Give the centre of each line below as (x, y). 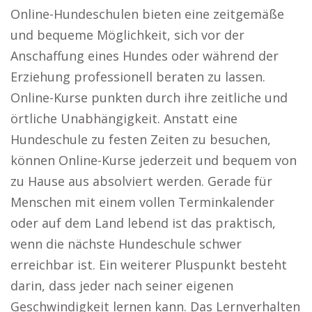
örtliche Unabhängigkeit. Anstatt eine (124, 118)
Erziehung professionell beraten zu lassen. (138, 77)
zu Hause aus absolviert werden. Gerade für (141, 181)
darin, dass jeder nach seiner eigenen (122, 286)
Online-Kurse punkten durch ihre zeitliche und (149, 97)
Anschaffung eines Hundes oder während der (145, 56)
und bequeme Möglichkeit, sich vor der (127, 35)
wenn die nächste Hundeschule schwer (126, 244)
